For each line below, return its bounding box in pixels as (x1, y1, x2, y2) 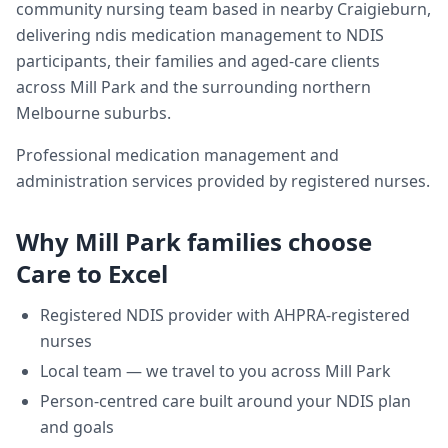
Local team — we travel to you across (40, 360, 325, 382)
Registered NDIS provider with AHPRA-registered (40, 304, 410, 326)
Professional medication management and (16, 144, 339, 166)
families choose (181, 225, 372, 258)
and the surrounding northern (136, 76, 371, 98)
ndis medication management (95, 24, 322, 46)
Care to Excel (16, 257, 168, 290)
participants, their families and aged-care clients (16, 50, 380, 72)
